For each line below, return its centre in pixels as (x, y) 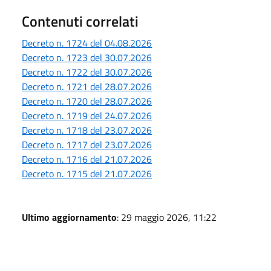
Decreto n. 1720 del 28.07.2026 (87, 101)
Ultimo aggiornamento (69, 217)
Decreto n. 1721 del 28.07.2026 (87, 86)
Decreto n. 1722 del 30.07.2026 (87, 72)
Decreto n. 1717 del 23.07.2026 (87, 144)
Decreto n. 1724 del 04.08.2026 (87, 43)
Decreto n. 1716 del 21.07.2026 (87, 159)
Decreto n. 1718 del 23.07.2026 (87, 130)
